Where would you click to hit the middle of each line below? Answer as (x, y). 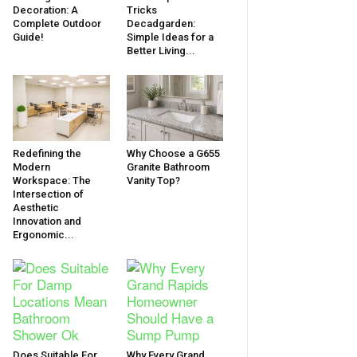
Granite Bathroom (168, 167)
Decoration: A (45, 10)
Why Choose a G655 (173, 154)
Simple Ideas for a (170, 37)
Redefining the (47, 154)
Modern (31, 167)
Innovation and (47, 222)
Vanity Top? (153, 181)
